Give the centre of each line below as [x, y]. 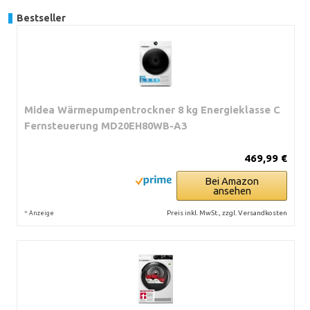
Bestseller [41, 18]
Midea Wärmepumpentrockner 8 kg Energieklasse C [152, 110]
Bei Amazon [232, 181]
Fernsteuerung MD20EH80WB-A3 [106, 126]
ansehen [232, 191]
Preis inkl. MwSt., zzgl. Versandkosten [227, 213]
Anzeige [42, 213]
